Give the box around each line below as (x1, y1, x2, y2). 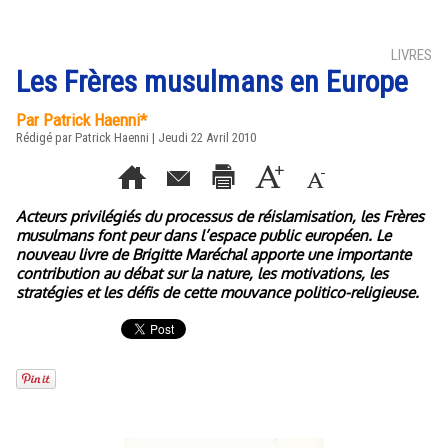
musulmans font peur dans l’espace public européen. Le (16, 226, 391, 245)
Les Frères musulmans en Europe (16, 64, 408, 99)
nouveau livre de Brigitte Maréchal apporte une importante (16, 245, 411, 264)
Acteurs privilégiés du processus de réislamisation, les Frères (16, 207, 424, 226)
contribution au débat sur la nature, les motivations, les (16, 264, 388, 283)
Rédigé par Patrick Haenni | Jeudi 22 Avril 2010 (16, 130, 256, 145)
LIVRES (391, 46, 432, 64)
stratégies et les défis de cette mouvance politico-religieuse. (16, 283, 419, 302)
